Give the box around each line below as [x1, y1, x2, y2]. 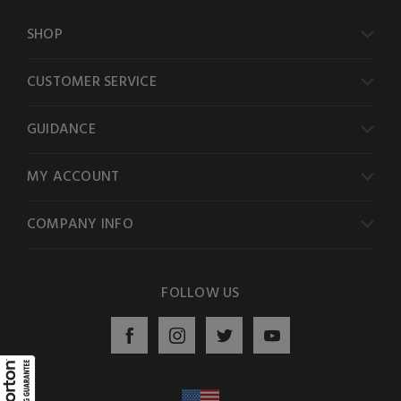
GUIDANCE [27, 118, 96, 142]
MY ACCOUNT [27, 166, 120, 190]
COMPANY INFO [27, 213, 133, 237]
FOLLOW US [161, 282, 240, 306]
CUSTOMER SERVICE [27, 71, 157, 95]
